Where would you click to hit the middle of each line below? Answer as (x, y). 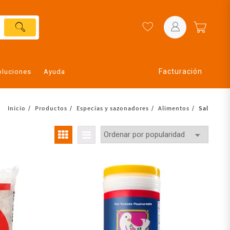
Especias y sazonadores (113, 108)
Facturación (180, 71)
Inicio (17, 108)
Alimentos (174, 108)
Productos (51, 108)
